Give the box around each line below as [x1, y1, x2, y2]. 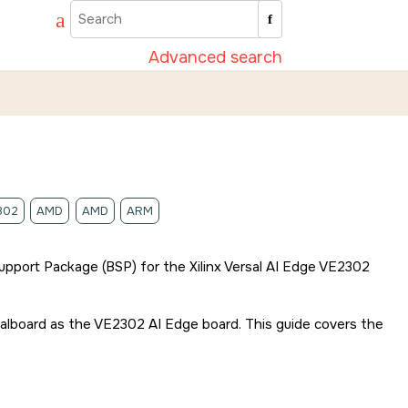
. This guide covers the [239, 315, 383, 333]
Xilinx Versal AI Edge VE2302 [189, 258, 370, 276]
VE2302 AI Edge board [94, 315, 239, 333]
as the [46, 315, 94, 333]
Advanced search [148, 46, 283, 67]
